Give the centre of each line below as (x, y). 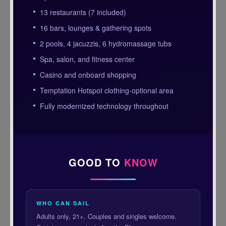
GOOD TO (96, 162)
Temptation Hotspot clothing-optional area (107, 90)
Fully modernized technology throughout (104, 106)
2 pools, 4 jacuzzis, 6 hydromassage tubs (106, 43)
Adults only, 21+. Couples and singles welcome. (107, 216)
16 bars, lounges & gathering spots (96, 27)
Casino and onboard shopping (88, 74)
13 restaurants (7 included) (83, 12)
